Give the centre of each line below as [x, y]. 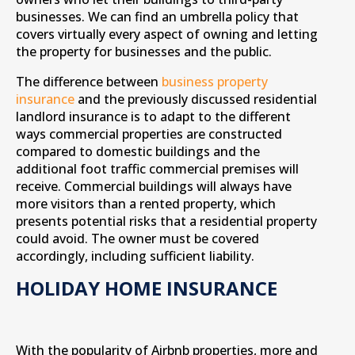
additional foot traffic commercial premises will [157, 169]
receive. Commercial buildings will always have [154, 186]
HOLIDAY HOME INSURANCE [147, 288]
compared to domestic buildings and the [138, 151]
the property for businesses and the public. [144, 52]
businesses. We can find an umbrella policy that [157, 17]
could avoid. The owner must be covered [137, 239]
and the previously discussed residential [196, 99]
